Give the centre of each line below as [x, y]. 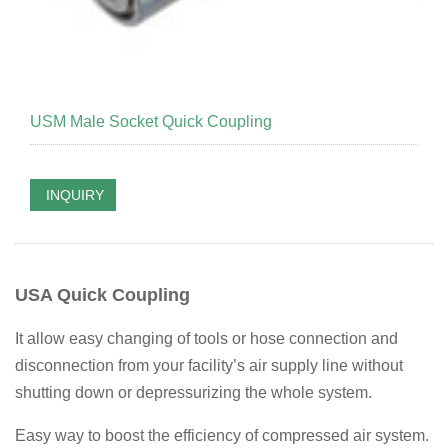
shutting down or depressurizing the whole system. [193, 392]
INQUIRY [73, 195]
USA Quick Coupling [102, 295]
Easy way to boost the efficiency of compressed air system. [222, 435]
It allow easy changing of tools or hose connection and [206, 338]
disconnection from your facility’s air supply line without [209, 365]
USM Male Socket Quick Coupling [151, 121]
